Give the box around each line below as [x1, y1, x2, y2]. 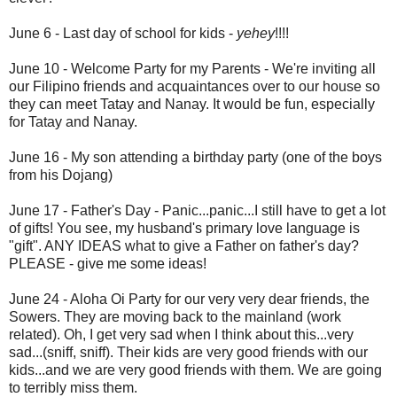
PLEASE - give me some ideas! [9, 256, 206, 272]
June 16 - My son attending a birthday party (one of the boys [9, 150, 382, 166]
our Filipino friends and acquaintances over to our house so [9, 79, 380, 95]
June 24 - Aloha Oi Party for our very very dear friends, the [9, 292, 370, 307]
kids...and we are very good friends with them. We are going [9, 362, 382, 378]
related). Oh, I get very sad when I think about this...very [9, 327, 354, 343]
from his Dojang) [9, 167, 113, 183]
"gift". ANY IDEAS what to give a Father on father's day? [9, 238, 359, 254]
